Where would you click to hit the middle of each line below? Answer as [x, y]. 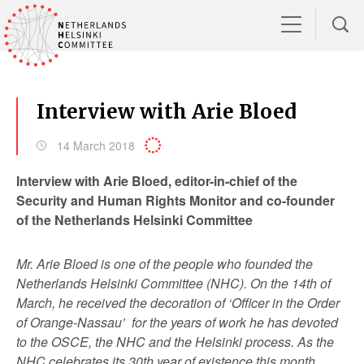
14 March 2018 [96, 145]
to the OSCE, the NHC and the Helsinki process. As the [175, 342]
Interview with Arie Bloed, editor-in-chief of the [157, 181]
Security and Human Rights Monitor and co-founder [175, 200]
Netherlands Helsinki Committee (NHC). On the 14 [161, 283]
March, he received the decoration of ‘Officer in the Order [178, 303]
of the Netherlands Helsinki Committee [134, 220]
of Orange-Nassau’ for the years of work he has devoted [177, 322]
